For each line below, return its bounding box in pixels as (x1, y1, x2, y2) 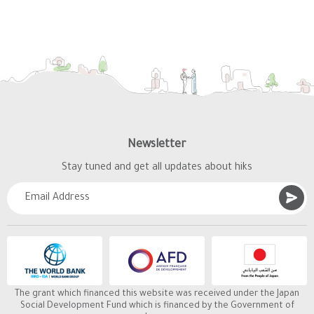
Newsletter (128, 139, 186, 152)
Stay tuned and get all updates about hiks (62, 163, 252, 175)
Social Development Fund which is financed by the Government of (20, 301, 294, 312)
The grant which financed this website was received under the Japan (15, 289, 299, 300)
